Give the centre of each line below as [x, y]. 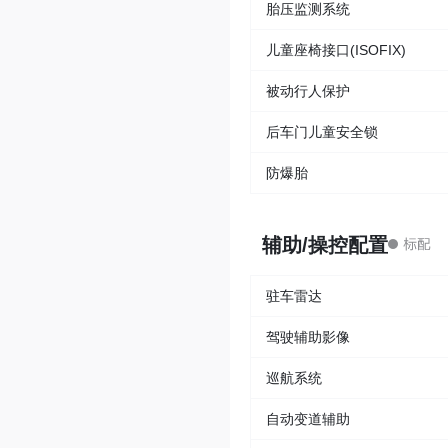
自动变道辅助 [308, 419]
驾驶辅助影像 [308, 337]
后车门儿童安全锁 [322, 132]
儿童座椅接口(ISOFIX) [336, 50]
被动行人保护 [308, 91]
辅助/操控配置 [325, 245]
